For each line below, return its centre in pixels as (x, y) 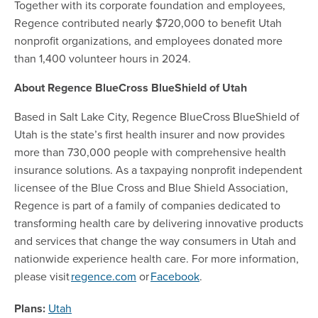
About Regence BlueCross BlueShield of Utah (132, 87)
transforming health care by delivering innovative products (159, 223)
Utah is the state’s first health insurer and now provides (149, 134)
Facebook (175, 276)
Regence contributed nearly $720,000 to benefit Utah (148, 22)
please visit (43, 276)
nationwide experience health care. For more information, (157, 258)
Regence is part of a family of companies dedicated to (147, 205)
